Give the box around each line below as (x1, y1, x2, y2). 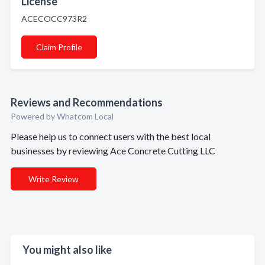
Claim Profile (36, 42, 82, 52)
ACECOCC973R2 (21, 14, 87, 24)
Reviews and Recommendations (11, 96, 163, 109)
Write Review (28, 174, 79, 184)
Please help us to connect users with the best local (11, 131, 211, 142)
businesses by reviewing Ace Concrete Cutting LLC (11, 145, 215, 156)
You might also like (22, 243, 112, 256)
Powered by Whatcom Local (11, 111, 114, 121)
